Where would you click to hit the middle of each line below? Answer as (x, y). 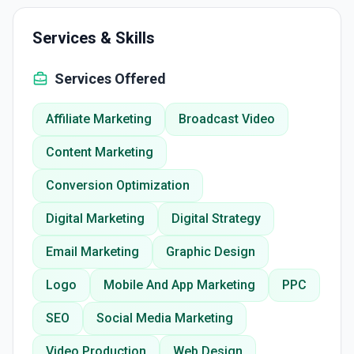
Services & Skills (94, 38)
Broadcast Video (227, 119)
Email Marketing (92, 252)
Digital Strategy (216, 218)
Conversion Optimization (118, 185)
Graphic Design (211, 252)
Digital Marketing (95, 218)
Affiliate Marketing (99, 119)
